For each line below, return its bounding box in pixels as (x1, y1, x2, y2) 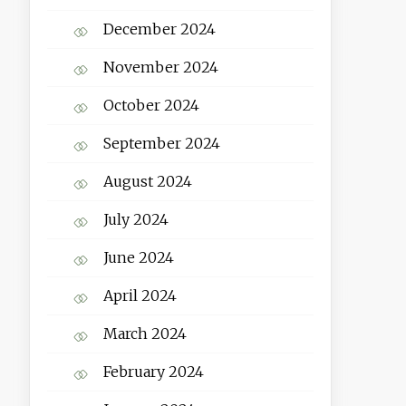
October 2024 (102, 96, 199, 115)
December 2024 (102, 20, 216, 39)
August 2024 (102, 172, 192, 191)
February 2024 (102, 362, 204, 382)
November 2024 (102, 58, 218, 77)
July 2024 (102, 210, 169, 229)
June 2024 (102, 248, 174, 267)
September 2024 (102, 134, 220, 153)
